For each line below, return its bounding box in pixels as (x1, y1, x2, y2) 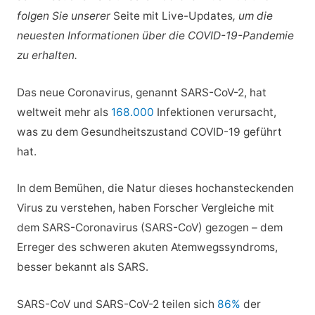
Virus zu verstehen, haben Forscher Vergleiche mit (16, 201, 274, 215)
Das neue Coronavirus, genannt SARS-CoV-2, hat (16, 85, 266, 99)
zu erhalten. (16, 48, 77, 62)
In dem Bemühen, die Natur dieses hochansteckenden (16, 181, 294, 195)
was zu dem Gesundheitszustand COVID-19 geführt (16, 124, 282, 139)
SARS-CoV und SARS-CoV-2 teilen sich (16, 297, 214, 311)
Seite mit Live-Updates (112, 8, 233, 22)
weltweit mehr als (16, 105, 111, 119)
